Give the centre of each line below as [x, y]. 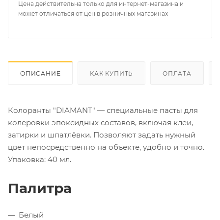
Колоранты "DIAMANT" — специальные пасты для [103, 110]
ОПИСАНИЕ [41, 73]
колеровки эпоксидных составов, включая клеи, [100, 122]
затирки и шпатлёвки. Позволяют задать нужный [102, 135]
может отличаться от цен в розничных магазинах [93, 13]
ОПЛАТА [177, 73]
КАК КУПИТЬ [112, 73]
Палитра [40, 188]
